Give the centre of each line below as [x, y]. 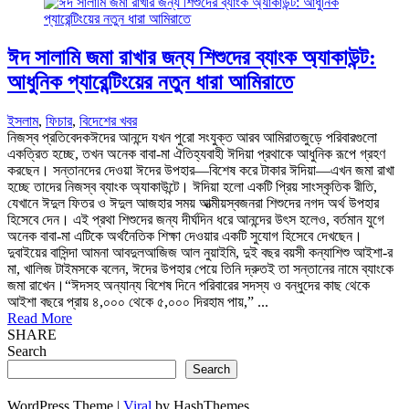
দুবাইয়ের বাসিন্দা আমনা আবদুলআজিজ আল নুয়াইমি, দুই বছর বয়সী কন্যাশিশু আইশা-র [200, 252]
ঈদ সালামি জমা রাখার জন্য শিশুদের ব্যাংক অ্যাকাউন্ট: [192, 57]
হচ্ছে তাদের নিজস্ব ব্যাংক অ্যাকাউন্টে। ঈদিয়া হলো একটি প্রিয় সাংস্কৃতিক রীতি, [192, 186]
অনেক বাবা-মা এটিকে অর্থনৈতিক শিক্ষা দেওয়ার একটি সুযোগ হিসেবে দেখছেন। [185, 236]
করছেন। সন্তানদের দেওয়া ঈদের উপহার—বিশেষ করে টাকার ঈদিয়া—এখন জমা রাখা [201, 170]
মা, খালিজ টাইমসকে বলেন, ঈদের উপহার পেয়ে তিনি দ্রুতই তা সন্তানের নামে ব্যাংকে [200, 268]
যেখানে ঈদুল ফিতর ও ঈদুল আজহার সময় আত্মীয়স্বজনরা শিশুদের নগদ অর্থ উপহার [193, 203]
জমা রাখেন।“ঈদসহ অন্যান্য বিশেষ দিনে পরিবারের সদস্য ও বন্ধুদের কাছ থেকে [189, 285]
